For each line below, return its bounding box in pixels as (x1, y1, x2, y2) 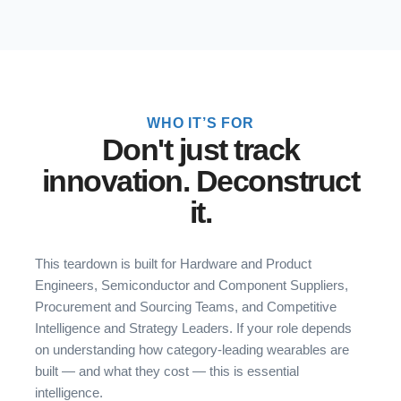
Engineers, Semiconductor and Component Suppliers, (35, 277, 348, 294)
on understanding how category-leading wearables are (35, 342, 349, 358)
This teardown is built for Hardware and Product (35, 256, 311, 272)
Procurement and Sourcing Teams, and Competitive (35, 299, 337, 315)
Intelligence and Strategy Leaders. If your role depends (35, 320, 352, 337)
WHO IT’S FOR (147, 115, 254, 132)
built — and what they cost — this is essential (35, 363, 299, 380)
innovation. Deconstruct (41, 164, 360, 199)
